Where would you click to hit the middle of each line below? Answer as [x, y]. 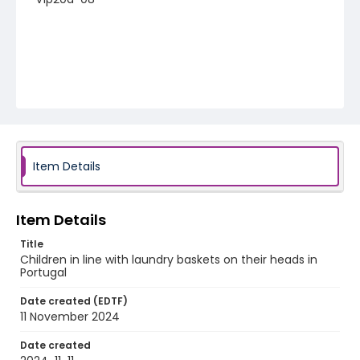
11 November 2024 [70, 317]
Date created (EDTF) [74, 301]
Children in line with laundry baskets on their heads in [169, 260]
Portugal [43, 272]
